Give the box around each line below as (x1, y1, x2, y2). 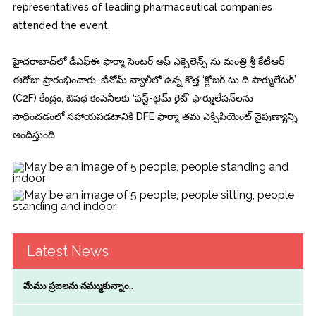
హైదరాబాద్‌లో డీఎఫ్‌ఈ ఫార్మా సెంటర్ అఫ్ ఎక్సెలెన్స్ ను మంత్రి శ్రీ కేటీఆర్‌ (12, 55, 284, 67)
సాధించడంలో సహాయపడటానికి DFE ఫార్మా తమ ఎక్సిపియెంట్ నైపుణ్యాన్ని (12, 110, 298, 122)
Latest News (26, 242, 109, 260)
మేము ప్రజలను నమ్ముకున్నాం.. (23, 280, 133, 291)
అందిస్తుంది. (12, 128, 57, 140)
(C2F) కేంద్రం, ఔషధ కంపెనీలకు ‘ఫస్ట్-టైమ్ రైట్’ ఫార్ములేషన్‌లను (12, 92, 253, 104)
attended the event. (12, 19, 110, 31)
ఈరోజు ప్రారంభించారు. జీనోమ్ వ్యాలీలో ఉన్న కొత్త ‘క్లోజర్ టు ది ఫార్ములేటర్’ (12, 73, 296, 85)
